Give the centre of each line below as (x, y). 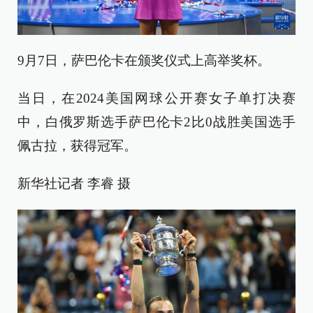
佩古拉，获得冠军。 (77, 145)
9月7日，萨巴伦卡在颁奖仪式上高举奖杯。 (144, 60)
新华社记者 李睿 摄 (74, 183)
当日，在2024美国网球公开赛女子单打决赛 (156, 98)
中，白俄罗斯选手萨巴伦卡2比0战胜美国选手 (156, 122)
